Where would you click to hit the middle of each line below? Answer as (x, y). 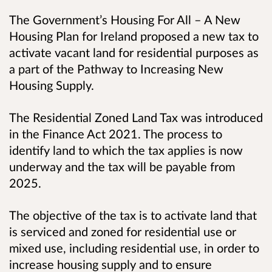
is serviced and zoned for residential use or (123, 232)
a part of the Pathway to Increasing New (116, 69)
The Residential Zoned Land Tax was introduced (136, 117)
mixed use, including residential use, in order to (134, 248)
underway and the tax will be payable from (122, 167)
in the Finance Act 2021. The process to (116, 134)
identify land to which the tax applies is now (126, 150)
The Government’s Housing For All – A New (125, 20)
